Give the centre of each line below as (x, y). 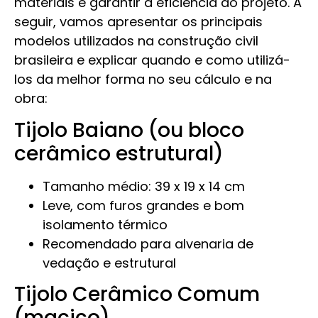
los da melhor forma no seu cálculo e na (143, 79)
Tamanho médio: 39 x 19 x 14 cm (144, 186)
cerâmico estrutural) (119, 153)
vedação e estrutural (109, 263)
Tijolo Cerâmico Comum (137, 295)
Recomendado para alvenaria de (148, 243)
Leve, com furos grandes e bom (143, 205)
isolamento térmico (105, 224)
